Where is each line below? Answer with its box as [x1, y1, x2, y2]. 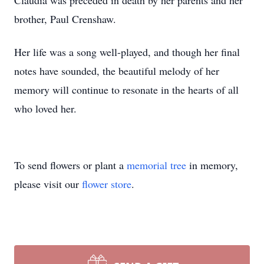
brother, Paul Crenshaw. [14, 12, 116, 26]
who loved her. [14, 101, 77, 115]
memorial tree [127, 158, 186, 172]
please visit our [14, 177, 82, 191]
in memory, [186, 158, 238, 172]
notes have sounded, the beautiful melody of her [14, 64, 219, 78]
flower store [82, 177, 131, 191]
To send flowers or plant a [14, 158, 127, 172]
